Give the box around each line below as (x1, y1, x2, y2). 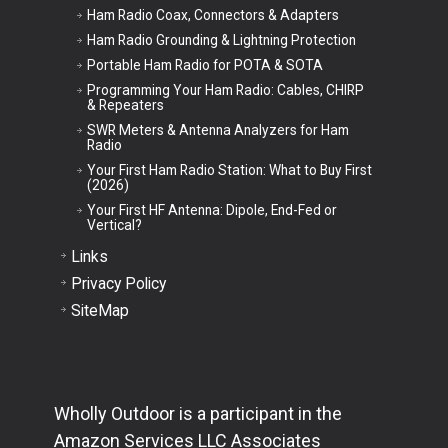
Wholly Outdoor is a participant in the (54, 403, 342, 425)
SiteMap (70, 300, 129, 320)
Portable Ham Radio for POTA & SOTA (86, 56, 323, 73)
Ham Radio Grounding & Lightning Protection (86, 31, 356, 48)
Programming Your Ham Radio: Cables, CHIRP (86, 81, 364, 98)
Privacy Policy (70, 273, 166, 293)
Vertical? (86, 216, 142, 233)
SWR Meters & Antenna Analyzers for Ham (86, 121, 349, 138)
